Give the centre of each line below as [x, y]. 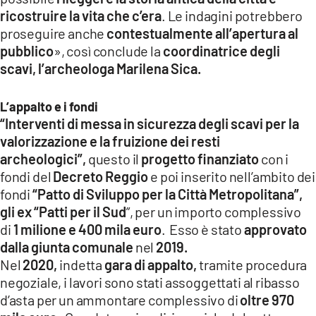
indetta [81, 264]
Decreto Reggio [101, 176]
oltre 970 [267, 299]
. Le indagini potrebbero [232, 15]
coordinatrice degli [220, 50]
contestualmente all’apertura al [203, 33]
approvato [275, 229]
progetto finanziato [200, 158]
